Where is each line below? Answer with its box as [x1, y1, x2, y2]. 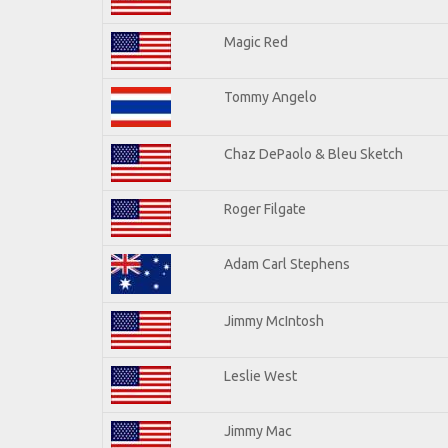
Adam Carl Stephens [224, 255, 350, 272]
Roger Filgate [224, 200, 306, 217]
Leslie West [224, 367, 297, 384]
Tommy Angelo [224, 88, 317, 105]
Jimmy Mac [224, 422, 292, 439]
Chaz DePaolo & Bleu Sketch [224, 145, 403, 162]
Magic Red [224, 33, 288, 50]
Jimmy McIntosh [224, 312, 324, 329]
